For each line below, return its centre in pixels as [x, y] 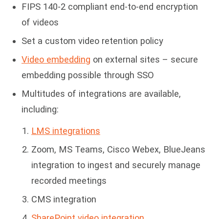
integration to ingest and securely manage [116, 165]
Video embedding [56, 60]
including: [40, 109]
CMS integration [64, 199]
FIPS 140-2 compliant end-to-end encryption [110, 7]
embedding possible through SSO [88, 75]
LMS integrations [66, 131]
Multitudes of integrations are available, [101, 94]
